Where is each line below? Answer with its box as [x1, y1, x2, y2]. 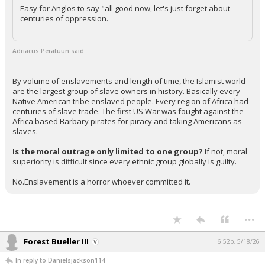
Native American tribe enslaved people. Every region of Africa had [12, 96, 248, 106]
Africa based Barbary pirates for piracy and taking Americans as [12, 116, 242, 127]
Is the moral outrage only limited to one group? [12, 146, 205, 157]
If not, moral [205, 146, 247, 157]
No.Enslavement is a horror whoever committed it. [12, 176, 190, 187]
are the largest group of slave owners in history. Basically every [12, 86, 240, 96]
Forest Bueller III [24, 236, 89, 247]
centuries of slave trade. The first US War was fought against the [12, 106, 244, 117]
